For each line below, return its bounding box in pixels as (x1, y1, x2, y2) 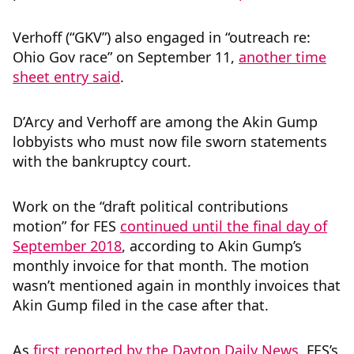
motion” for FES (13, 217, 120, 236)
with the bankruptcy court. (13, 152, 195, 171)
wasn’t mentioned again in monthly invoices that (13, 276, 341, 296)
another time (239, 47, 326, 67)
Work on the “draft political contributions (13, 197, 288, 217)
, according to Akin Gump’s (122, 236, 302, 256)
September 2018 (13, 236, 122, 256)
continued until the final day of (120, 217, 327, 236)
